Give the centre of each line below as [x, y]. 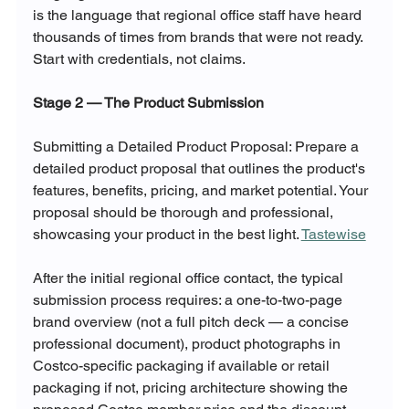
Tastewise [333, 235]
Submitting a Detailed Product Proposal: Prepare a [197, 147]
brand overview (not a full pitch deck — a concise [192, 322]
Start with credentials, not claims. [139, 59]
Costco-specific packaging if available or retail [183, 366]
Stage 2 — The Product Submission [148, 103]
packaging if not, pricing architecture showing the [192, 388]
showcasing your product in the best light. [167, 235]
